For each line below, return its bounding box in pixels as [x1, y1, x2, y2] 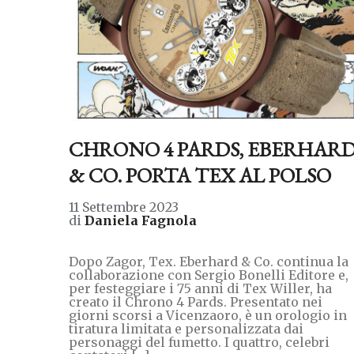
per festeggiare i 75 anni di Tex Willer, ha [69, 280, 332, 296]
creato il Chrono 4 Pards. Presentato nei [69, 293, 322, 310]
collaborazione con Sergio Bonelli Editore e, [69, 266, 348, 283]
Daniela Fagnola [85, 212, 197, 228]
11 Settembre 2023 [69, 198, 179, 215]
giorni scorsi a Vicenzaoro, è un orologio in [69, 307, 347, 323]
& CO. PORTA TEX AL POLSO [69, 161, 331, 189]
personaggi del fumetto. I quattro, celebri [69, 333, 330, 350]
